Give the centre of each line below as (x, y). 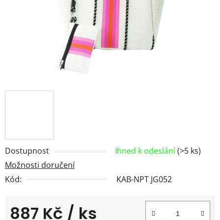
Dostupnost (27, 151)
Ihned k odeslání (146, 151)
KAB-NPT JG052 (144, 179)
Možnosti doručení (40, 165)
